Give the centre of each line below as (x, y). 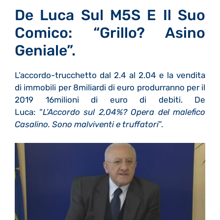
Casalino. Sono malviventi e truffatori (87, 124)
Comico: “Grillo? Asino (110, 33)
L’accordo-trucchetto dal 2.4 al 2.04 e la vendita (110, 75)
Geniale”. (45, 50)
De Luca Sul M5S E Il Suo (110, 15)
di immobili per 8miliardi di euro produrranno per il (110, 87)
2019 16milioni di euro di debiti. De (110, 99)
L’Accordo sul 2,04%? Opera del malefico (124, 112)
